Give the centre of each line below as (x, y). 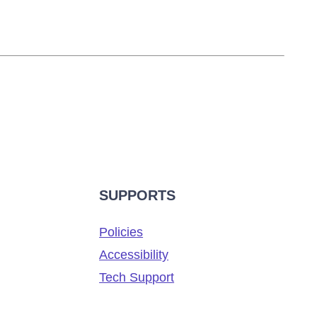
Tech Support (137, 277)
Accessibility (134, 255)
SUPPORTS (138, 195)
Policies (121, 232)
